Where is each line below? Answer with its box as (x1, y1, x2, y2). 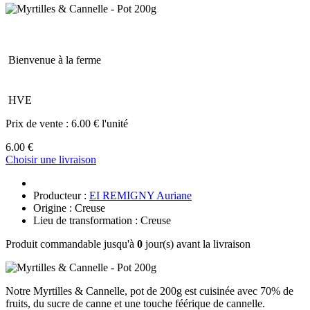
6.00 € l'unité (71, 117, 128, 129)
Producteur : (33, 189, 89, 201)
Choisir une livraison (6, 153, 96, 165)
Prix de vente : (6, 117, 71, 129)
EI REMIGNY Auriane (89, 189, 192, 201)
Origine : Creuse (33, 201, 105, 214)
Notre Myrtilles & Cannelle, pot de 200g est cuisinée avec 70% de (6, 284, 293, 297)
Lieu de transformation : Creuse (33, 214, 171, 226)
